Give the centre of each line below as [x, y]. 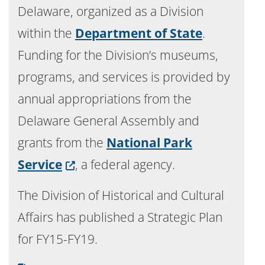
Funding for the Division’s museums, [118, 55]
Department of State [139, 33]
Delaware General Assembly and [109, 121]
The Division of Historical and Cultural [121, 195]
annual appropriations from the [105, 99]
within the [46, 33]
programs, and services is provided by [124, 77]
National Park [149, 143]
